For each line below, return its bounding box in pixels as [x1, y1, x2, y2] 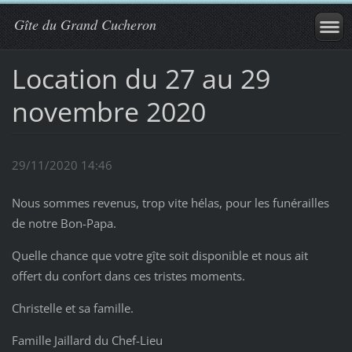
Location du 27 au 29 [11, 60, 270, 97]
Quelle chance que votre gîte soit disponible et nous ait [11, 247, 308, 264]
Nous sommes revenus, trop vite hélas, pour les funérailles [11, 195, 329, 211]
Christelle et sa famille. [11, 300, 134, 317]
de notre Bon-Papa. [11, 215, 116, 232]
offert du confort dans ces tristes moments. [11, 268, 245, 284]
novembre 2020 [11, 93, 206, 130]
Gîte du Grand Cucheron [14, 15, 156, 34]
